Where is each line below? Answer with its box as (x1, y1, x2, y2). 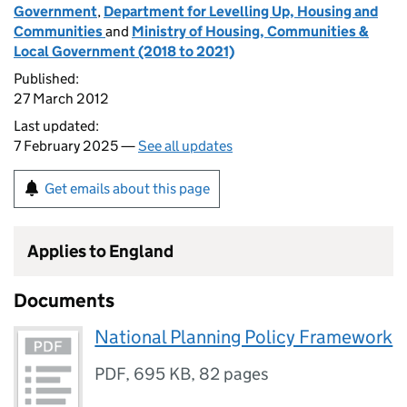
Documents (14, 289, 114, 313)
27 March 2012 (14, 90, 109, 107)
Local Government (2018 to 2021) (14, 43, 234, 60)
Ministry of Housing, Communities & (132, 23, 369, 40)
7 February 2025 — (14, 137, 138, 154)
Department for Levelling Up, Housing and (104, 3, 378, 20)
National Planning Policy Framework (94, 325, 393, 349)
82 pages (199, 363, 270, 384)
